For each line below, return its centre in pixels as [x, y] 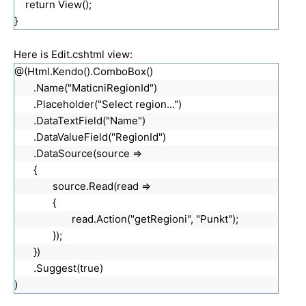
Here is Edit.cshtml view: [73, 54]
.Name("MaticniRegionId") [95, 87]
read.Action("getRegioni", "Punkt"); [155, 219]
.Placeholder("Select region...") [108, 104]
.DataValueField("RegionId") [100, 137]
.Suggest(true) [68, 268]
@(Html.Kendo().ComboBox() [84, 71]
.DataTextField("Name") [89, 120]
